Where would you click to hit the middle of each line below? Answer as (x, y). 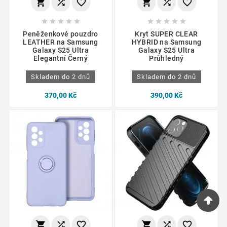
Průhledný (166, 59)
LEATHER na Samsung (61, 42)
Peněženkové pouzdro (61, 34)
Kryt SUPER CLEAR (166, 34)
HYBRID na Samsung (166, 42)
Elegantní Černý (60, 59)
